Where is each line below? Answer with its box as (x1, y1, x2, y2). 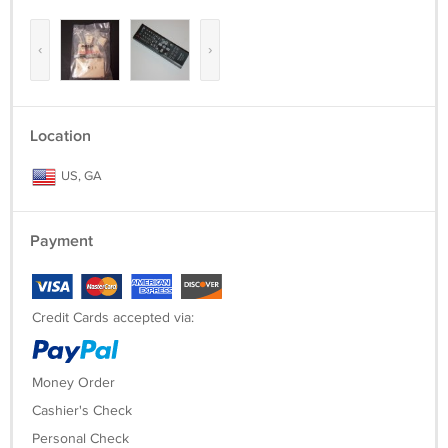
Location (30, 127, 91, 146)
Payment (30, 232, 93, 251)
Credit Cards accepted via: (32, 310, 194, 326)
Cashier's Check (32, 403, 132, 419)
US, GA (58, 168, 102, 184)
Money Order (32, 375, 115, 391)
